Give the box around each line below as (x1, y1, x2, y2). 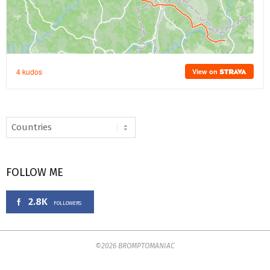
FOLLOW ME (6, 166, 63, 180)
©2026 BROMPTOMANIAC (95, 242, 175, 251)
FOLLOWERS (54, 200, 81, 207)
